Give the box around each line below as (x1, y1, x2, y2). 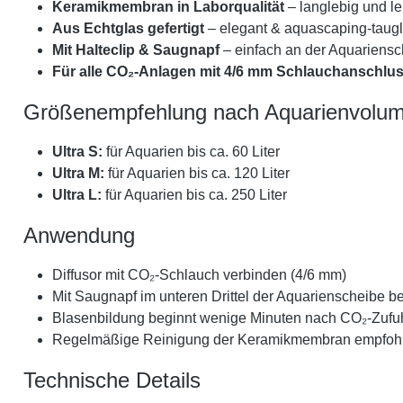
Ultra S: (52, 144, 103, 159)
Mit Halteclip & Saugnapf (52, 42, 219, 58)
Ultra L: (52, 187, 102, 202)
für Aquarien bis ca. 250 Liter (102, 187, 287, 202)
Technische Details (23, 368, 201, 392)
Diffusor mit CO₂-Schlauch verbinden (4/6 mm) (52, 267, 346, 282)
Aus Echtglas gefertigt (52, 21, 204, 36)
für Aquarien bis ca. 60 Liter (103, 144, 280, 159)
